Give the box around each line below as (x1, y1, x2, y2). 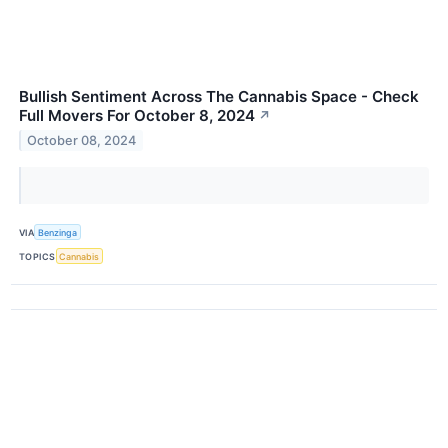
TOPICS (19, 250, 56, 262)
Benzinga (38, 226, 78, 238)
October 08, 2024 (27, 132, 137, 148)
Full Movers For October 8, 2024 (19, 106, 255, 125)
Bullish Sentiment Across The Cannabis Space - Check (19, 87, 419, 106)
